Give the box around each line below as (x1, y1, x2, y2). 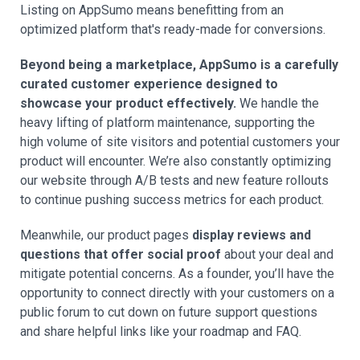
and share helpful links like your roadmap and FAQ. (20, 323, 301, 339)
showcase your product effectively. (20, 95, 236, 111)
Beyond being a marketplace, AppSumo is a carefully (20, 56, 338, 72)
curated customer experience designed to (20, 76, 278, 92)
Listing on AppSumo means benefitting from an (20, 2, 284, 18)
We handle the (236, 95, 319, 111)
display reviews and (192, 227, 311, 243)
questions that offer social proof (20, 246, 221, 262)
